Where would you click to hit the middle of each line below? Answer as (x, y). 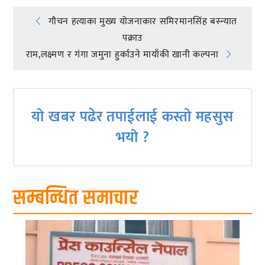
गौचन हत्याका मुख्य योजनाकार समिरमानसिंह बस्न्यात (143, 21)
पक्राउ (132, 38)
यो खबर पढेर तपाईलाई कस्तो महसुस (132, 117)
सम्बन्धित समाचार (76, 198)
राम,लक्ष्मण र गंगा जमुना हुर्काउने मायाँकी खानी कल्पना (122, 54)
